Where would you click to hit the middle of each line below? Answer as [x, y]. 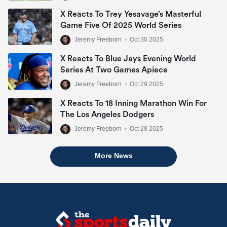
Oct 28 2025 [146, 128]
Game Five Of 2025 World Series [121, 25]
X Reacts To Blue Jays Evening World [128, 59]
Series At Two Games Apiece [114, 70]
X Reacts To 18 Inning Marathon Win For [134, 103]
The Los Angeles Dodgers [107, 114]
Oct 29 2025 [146, 84]
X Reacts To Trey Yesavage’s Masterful [131, 14]
